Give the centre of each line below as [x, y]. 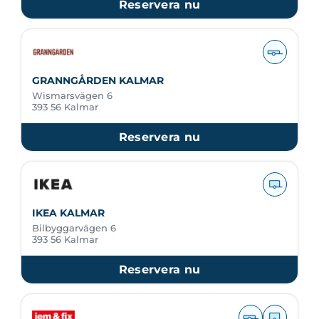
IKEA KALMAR [68, 213]
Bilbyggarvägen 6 [74, 228]
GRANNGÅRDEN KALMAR [98, 80]
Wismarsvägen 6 [72, 95]
